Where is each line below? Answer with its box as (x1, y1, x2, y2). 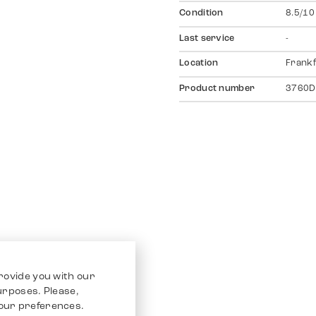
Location (179, 59, 219, 68)
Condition (179, 9, 224, 18)
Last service (179, 34, 235, 43)
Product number (179, 84, 255, 93)
